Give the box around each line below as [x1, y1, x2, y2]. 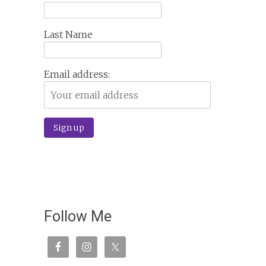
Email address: [43, 68, 110, 80]
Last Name [43, 28, 93, 40]
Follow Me [43, 208, 112, 225]
